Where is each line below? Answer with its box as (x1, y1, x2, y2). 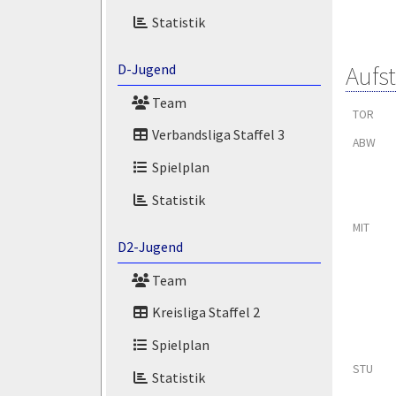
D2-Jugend (117, 237, 183, 255)
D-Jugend (117, 59, 176, 78)
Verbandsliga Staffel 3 (148, 126, 285, 144)
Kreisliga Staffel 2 (148, 303, 260, 322)
